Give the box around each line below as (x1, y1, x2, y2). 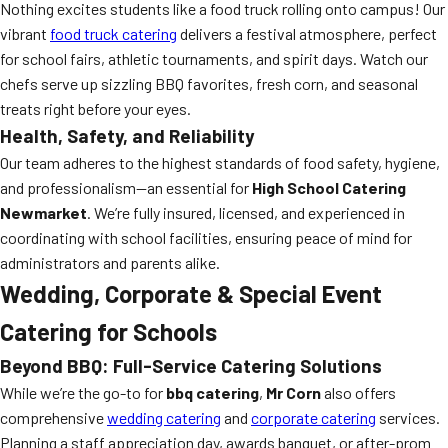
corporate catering (251, 408, 376, 427)
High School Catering (252, 178, 406, 197)
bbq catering (166, 383, 259, 402)
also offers (321, 383, 396, 402)
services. (376, 408, 440, 427)
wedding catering (107, 408, 221, 427)
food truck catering (50, 24, 177, 43)
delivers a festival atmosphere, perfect (177, 24, 437, 43)
